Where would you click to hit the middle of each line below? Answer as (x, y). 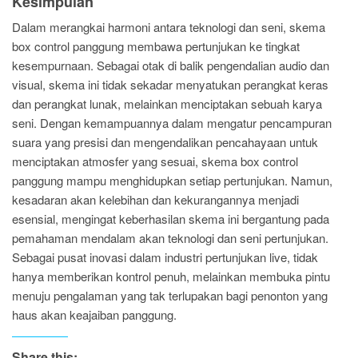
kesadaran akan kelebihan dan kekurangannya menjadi (155, 199)
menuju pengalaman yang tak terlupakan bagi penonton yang (170, 295)
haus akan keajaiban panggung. (94, 314)
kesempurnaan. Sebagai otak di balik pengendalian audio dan (171, 65)
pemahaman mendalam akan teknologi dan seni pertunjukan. (170, 237)
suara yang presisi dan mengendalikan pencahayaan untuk (165, 141)
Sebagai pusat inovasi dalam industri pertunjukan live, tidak (165, 257)
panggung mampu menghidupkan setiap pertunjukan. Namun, (172, 180)
